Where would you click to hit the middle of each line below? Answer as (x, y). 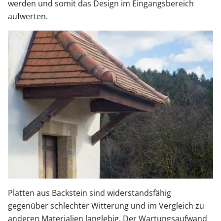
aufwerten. (28, 17)
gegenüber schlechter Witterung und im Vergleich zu (106, 205)
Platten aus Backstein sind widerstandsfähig (90, 193)
